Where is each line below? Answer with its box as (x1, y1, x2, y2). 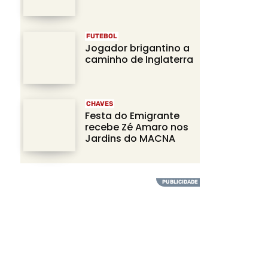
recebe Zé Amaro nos (85, 120, 188, 135)
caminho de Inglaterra (85, 53, 193, 67)
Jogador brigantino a (85, 41, 190, 56)
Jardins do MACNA (85, 132, 175, 146)
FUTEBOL (86, 32, 117, 41)
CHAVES (86, 100, 113, 108)
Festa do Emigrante (85, 109, 179, 123)
